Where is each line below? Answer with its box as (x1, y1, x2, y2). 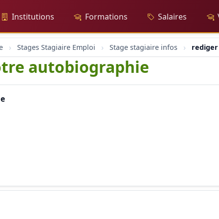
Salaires (158, 11, 187, 22)
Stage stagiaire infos (109, 43, 177, 52)
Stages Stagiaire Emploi (17, 43, 95, 52)
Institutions (12, 11, 54, 22)
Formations (85, 11, 128, 22)
